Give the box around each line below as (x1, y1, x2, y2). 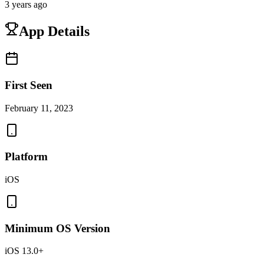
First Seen (5, 78, 52, 91)
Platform (5, 150, 48, 163)
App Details (19, 24, 90, 39)
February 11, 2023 (5, 103, 73, 113)
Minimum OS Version (5, 222, 110, 235)
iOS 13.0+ (5, 246, 44, 256)
